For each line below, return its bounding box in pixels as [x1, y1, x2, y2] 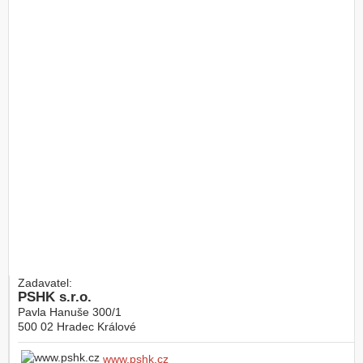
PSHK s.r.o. [18, 288, 92, 305]
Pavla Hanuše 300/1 [18, 305, 122, 318]
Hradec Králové [57, 319, 136, 333]
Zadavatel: [18, 275, 72, 289]
